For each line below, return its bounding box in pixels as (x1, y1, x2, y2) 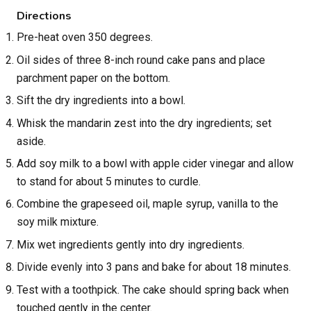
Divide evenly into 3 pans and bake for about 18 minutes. (17, 260, 291, 274)
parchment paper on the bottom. (17, 71, 170, 85)
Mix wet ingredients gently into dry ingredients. (17, 237, 244, 251)
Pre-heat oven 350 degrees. (17, 31, 153, 44)
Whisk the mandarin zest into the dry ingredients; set (17, 116, 271, 130)
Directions (17, 8, 72, 24)
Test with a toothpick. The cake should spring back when (17, 283, 289, 296)
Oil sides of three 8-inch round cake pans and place (17, 53, 265, 67)
